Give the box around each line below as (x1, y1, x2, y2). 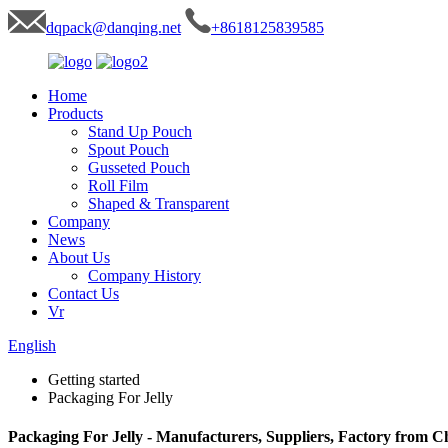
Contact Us (48, 285, 119, 302)
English (8, 337, 56, 354)
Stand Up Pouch (88, 123, 192, 140)
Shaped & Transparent (88, 195, 229, 212)
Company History (88, 267, 201, 284)
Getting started (48, 371, 140, 388)
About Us (48, 249, 110, 266)
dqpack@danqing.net (46, 19, 181, 36)
